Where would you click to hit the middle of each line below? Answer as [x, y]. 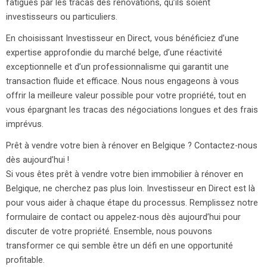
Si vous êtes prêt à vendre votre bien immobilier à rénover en [125, 174]
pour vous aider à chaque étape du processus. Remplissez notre [132, 203]
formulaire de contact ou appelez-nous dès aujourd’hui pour [123, 217]
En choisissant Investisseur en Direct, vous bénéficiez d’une [122, 38]
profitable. [25, 260]
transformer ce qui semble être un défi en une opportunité [119, 246]
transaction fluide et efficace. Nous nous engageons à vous [122, 81]
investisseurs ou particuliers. [62, 17]
